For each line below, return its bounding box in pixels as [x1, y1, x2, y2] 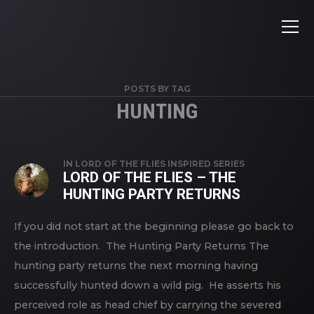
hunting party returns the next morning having [14, 259, 258, 272]
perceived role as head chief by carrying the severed [14, 299, 281, 311]
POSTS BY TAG [123, 83, 191, 94]
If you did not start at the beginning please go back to [14, 220, 294, 233]
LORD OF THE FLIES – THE [63, 169, 236, 186]
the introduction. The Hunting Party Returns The [14, 240, 269, 252]
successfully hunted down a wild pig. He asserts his [14, 279, 281, 292]
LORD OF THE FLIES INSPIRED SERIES [75, 158, 245, 169]
